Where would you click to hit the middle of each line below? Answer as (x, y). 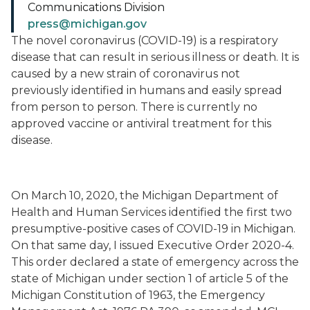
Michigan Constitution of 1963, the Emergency (138, 295)
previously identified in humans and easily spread (147, 90)
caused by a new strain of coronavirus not (126, 74)
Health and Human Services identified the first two (152, 212)
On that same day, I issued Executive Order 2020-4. (153, 245)
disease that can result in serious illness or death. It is (155, 57)
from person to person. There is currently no (134, 107)
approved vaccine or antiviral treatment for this (141, 124)
